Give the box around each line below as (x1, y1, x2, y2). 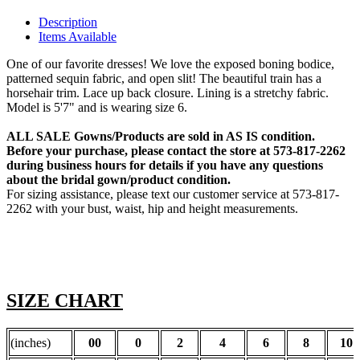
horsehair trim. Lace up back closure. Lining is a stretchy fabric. (6, 86, 329, 100)
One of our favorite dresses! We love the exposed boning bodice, (6, 57, 334, 72)
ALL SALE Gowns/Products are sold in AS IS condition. (6, 129, 315, 144)
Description (39, 15, 97, 30)
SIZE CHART (6, 289, 123, 311)
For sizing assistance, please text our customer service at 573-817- (6, 187, 339, 202)
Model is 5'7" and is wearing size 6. (6, 100, 187, 115)
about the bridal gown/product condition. (6, 173, 231, 187)
